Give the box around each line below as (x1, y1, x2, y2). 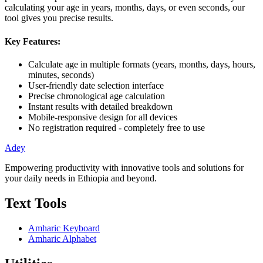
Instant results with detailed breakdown (28, 101, 173, 112)
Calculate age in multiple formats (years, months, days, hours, (28, 59, 255, 69)
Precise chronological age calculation (28, 90, 165, 101)
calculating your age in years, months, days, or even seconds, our (5, 2, 245, 13)
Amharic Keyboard (28, 222, 100, 233)
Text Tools (5, 195, 66, 211)
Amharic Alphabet (28, 233, 96, 244)
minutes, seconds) (28, 69, 94, 80)
